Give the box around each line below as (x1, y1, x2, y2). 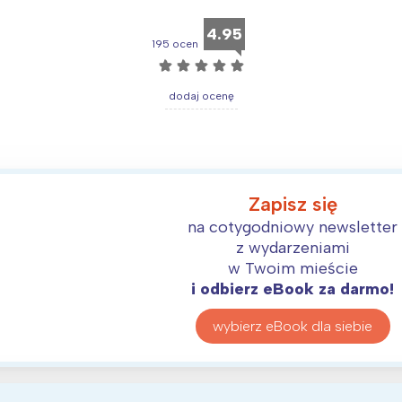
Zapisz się (248, 192, 337, 217)
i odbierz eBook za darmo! (191, 279, 395, 300)
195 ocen (152, 38, 198, 51)
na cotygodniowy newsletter (188, 217, 398, 238)
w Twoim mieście (227, 258, 358, 279)
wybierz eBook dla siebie (213, 317, 373, 335)
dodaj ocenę (168, 90, 234, 103)
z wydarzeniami (235, 238, 350, 258)
